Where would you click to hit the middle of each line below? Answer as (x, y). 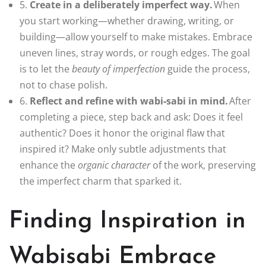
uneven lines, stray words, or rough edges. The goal (135, 53)
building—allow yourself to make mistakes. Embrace (136, 37)
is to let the (46, 69)
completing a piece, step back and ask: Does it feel (131, 117)
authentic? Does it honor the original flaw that (122, 133)
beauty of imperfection (118, 69)
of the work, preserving (203, 165)
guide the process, (208, 69)
